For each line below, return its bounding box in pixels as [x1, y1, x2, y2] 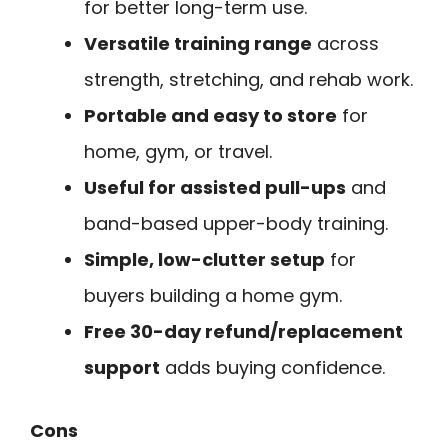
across [312, 30, 379, 56]
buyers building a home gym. [84, 282, 342, 308]
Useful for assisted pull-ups [84, 174, 346, 200]
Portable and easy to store [84, 102, 337, 128]
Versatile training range [84, 30, 312, 56]
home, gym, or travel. [84, 138, 272, 164]
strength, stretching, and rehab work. [84, 66, 413, 92]
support [84, 354, 160, 380]
